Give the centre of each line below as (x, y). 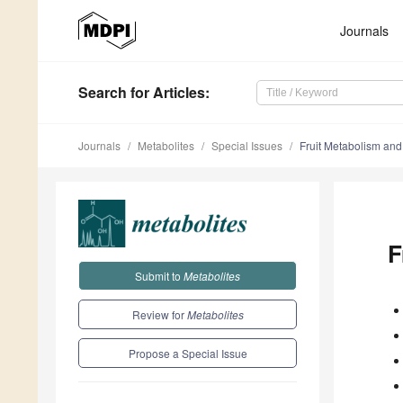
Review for (159, 314)
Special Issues (247, 146)
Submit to (159, 275)
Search (103, 93)
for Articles (166, 93)
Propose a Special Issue (188, 353)
